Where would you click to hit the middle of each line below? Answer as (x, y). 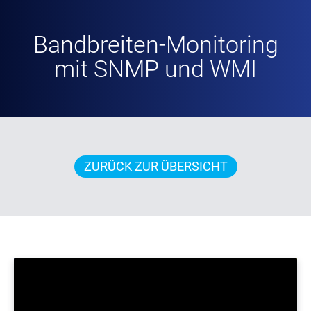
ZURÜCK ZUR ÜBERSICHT (155, 166)
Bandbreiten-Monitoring (155, 44)
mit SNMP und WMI (155, 69)
